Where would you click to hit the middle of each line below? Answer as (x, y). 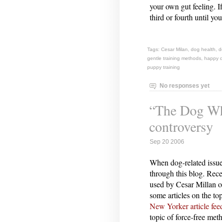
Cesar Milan (174, 49)
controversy (181, 127)
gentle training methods (174, 58)
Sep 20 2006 (167, 142)
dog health (203, 49)
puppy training (164, 67)
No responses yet (185, 85)
